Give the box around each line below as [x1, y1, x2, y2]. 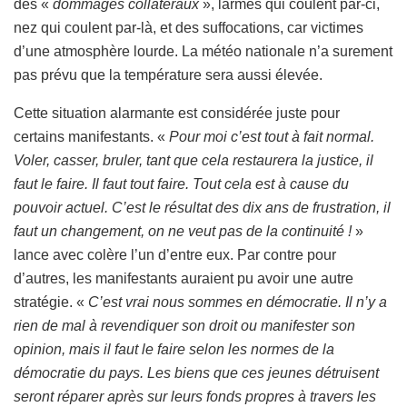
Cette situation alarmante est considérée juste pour [14, 105, 340, 122]
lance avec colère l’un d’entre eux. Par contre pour [14, 247, 336, 263]
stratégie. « [14, 294, 88, 311]
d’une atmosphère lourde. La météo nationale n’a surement [14, 44, 392, 60]
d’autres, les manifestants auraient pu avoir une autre [14, 271, 353, 287]
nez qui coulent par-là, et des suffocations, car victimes [14, 20, 363, 36]
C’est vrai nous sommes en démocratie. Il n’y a [88, 294, 387, 311]
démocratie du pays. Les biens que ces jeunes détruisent [14, 365, 379, 382]
